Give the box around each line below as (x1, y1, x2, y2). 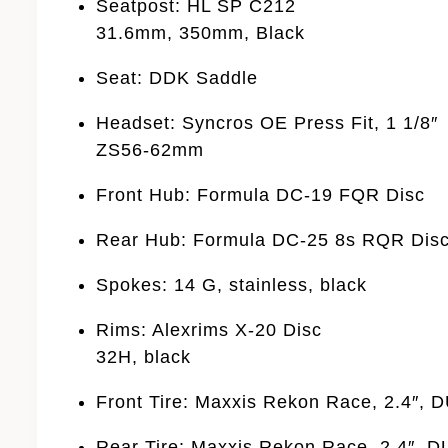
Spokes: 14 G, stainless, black (96, 274, 368, 295)
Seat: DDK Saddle (96, 67, 259, 88)
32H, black (96, 346, 192, 367)
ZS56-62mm (96, 139, 205, 160)
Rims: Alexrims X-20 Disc (96, 319, 323, 340)
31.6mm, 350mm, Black (96, 22, 306, 43)
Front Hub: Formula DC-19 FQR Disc (96, 184, 426, 205)
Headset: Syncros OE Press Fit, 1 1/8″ (96, 112, 439, 133)
